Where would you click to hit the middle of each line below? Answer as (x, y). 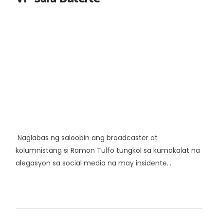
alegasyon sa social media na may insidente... (93, 163)
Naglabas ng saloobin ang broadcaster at (87, 137)
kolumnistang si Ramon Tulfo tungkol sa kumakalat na (108, 150)
